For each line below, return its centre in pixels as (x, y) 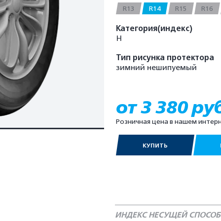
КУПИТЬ (155, 146)
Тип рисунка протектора (165, 58)
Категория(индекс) (154, 29)
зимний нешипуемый (157, 68)
